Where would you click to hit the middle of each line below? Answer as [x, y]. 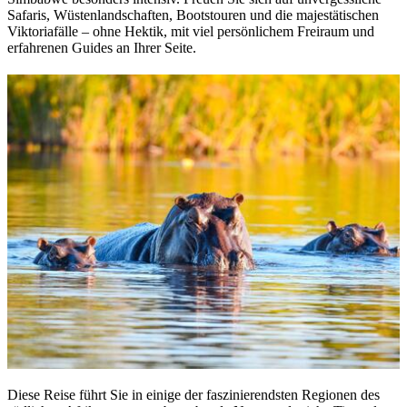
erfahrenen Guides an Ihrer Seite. [102, 48]
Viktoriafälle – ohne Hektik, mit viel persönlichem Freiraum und [191, 32]
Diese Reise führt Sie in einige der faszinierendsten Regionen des [194, 395]
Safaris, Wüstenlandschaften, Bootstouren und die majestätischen [193, 15]
